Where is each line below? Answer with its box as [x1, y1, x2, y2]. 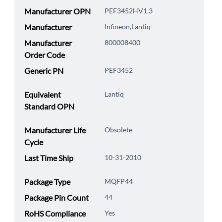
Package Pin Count [24, 193, 89, 203]
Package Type [24, 177, 70, 187]
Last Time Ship [24, 153, 73, 163]
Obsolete [104, 125, 132, 134]
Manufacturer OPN [24, 6, 91, 16]
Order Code [24, 50, 65, 60]
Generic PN [24, 66, 63, 76]
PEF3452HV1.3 [104, 6, 153, 15]
